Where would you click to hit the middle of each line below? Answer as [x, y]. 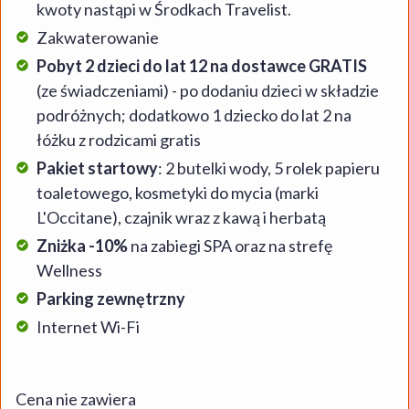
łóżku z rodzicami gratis [119, 140]
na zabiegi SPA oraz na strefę [230, 246]
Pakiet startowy [97, 168]
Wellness [69, 271]
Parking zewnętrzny [111, 299]
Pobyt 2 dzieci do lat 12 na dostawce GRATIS [202, 66]
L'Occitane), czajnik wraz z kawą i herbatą [181, 218]
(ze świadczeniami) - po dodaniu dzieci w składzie [208, 91]
